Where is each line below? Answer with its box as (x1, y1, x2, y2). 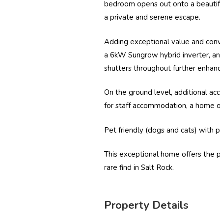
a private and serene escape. (104, 12, 200, 23)
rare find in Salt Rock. (104, 163, 174, 173)
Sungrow (128, 50, 158, 60)
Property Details (104, 198, 189, 213)
